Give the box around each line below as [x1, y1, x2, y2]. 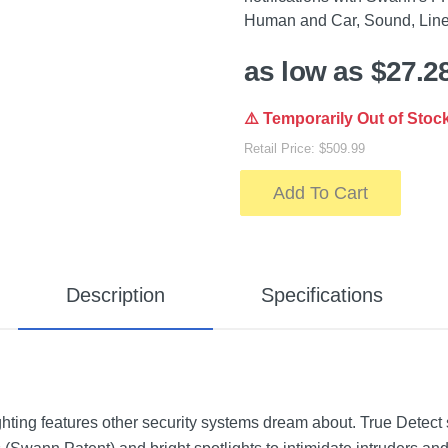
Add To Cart [273, 183, 368, 203]
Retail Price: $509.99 [244, 141, 365, 156]
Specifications [260, 284, 383, 306]
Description [65, 284, 165, 306]
